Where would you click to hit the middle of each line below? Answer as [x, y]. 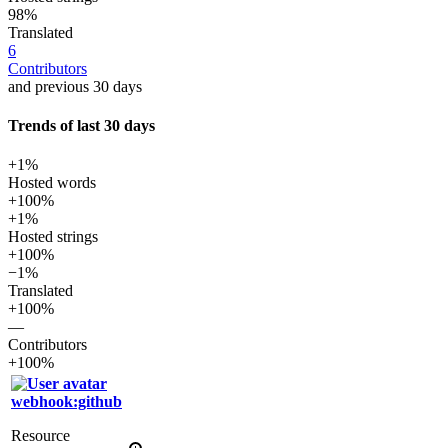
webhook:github [66, 402]
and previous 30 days [75, 86]
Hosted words [52, 183]
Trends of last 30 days [81, 125]
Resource [40, 436]
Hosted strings [53, 237]
